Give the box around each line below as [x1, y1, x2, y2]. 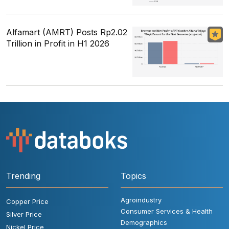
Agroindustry [121, 195, 162, 204]
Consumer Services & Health [121, 207, 213, 215]
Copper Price [6, 197, 49, 205]
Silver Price [6, 210, 42, 218]
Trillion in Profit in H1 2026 [6, 38, 109, 49]
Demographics [121, 218, 167, 226]
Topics [121, 170, 146, 181]
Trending [6, 170, 40, 181]
